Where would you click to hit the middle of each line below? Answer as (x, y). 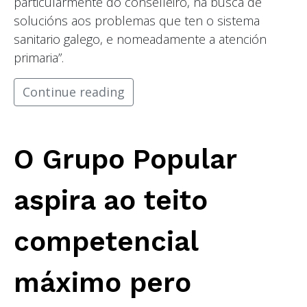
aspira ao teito (111, 201)
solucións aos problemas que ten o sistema (137, 21)
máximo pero (102, 283)
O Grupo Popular (125, 160)
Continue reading (74, 92)
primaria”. (39, 58)
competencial (106, 242)
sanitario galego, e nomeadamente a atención (140, 39)
